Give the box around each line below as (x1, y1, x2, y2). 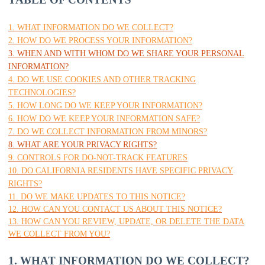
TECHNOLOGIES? (8, 88, 76, 97)
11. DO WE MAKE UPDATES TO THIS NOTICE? (8, 192, 185, 201)
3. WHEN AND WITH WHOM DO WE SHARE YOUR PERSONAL (8, 49, 244, 58)
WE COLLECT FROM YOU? (8, 230, 110, 238)
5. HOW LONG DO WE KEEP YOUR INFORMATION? (8, 101, 202, 110)
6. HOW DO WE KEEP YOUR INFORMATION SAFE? (8, 114, 200, 123)
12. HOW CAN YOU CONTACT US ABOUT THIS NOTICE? (8, 205, 222, 214)
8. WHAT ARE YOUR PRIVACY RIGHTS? (8, 140, 157, 149)
